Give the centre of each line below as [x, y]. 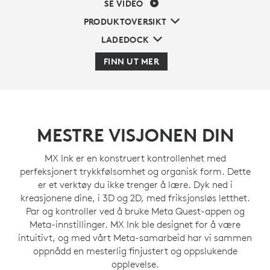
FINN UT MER [131, 61]
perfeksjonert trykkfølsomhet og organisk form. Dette [135, 171]
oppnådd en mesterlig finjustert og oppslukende [135, 251]
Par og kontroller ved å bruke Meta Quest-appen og [135, 211]
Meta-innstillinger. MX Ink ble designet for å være [135, 224]
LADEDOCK [125, 40]
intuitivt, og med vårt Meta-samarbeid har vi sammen [135, 237]
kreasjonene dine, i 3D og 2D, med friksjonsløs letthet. [135, 198]
